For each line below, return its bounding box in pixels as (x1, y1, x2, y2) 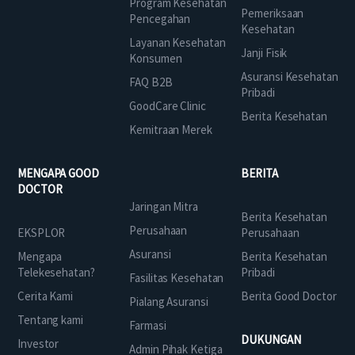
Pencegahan (129, 10, 191, 26)
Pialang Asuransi (129, 293, 208, 309)
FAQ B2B (129, 74, 173, 90)
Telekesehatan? (17, 264, 95, 280)
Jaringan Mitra (129, 198, 198, 214)
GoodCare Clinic (129, 97, 206, 113)
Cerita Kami (17, 288, 73, 303)
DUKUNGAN (241, 331, 301, 347)
